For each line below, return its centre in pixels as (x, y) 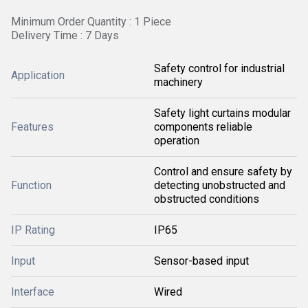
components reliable (203, 127)
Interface (33, 292)
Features (32, 127)
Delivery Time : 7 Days (65, 35)
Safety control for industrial (219, 68)
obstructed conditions (207, 199)
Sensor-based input (201, 261)
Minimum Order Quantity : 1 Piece (91, 22)
